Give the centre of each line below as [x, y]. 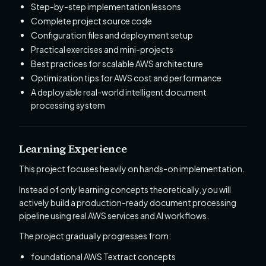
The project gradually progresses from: [95, 236]
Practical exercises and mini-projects [102, 49]
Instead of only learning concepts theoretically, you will [125, 189]
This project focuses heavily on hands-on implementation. [132, 168]
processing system [68, 105]
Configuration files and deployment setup [112, 35]
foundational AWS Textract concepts [103, 257]
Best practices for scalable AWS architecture [117, 63]
